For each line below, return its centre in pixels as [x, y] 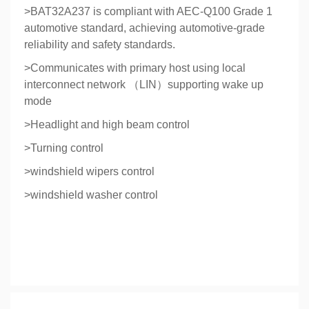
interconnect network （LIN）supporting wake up [144, 84]
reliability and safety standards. [100, 44]
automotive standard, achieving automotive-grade [144, 28]
